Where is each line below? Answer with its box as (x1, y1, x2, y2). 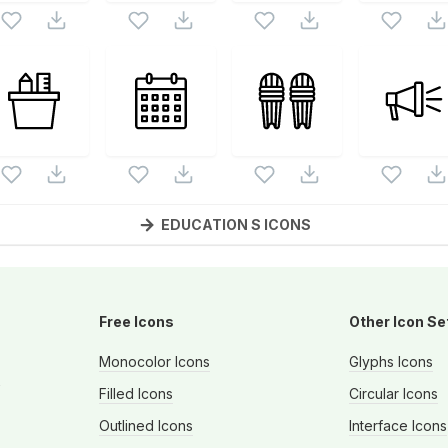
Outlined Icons (99, 417, 193, 435)
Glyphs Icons (349, 353, 433, 371)
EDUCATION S (160, 215, 261, 233)
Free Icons (99, 312, 174, 330)
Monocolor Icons (99, 353, 210, 371)
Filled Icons (99, 385, 173, 403)
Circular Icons (349, 385, 438, 403)
